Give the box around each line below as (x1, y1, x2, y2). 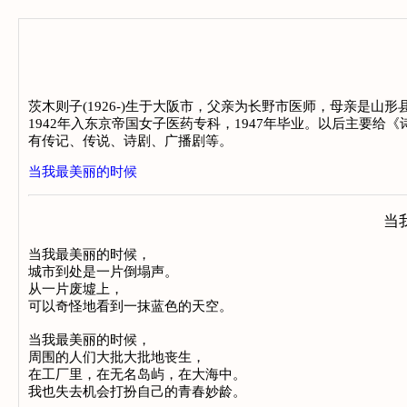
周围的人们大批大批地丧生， (28, 349, 205, 365)
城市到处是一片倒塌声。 (28, 263, 178, 280)
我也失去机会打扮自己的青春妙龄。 (28, 383, 246, 400)
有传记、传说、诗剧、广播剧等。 (28, 134, 233, 148)
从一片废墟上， (28, 281, 124, 297)
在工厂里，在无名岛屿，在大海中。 (28, 366, 246, 382)
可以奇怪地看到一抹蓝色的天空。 (28, 298, 233, 314)
